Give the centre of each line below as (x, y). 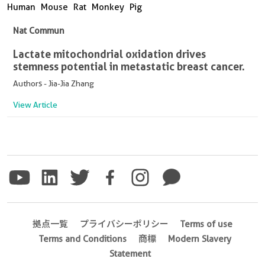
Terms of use (206, 224)
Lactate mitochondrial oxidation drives (109, 54)
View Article (35, 104)
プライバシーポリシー (124, 224)
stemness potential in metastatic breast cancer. (129, 66)
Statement (130, 253)
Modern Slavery (199, 239)
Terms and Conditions (83, 239)
